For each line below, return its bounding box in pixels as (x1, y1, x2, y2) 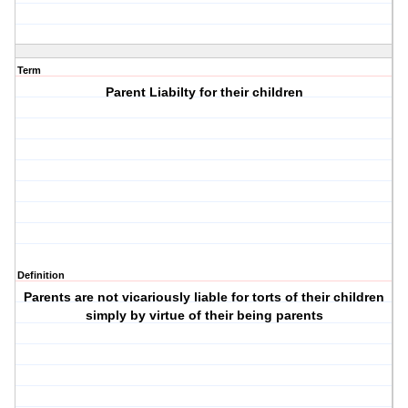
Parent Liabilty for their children (105, 85, 303, 100)
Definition (17, 270, 65, 281)
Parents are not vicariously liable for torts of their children (24, 290, 385, 305)
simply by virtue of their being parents (85, 308, 323, 323)
